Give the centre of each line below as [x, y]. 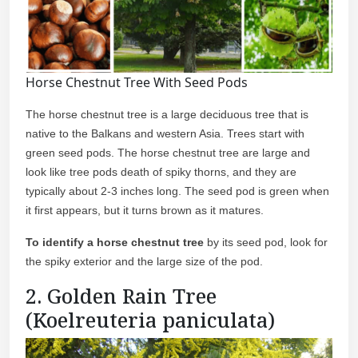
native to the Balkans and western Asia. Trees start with [165, 134]
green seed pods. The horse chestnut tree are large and [168, 153]
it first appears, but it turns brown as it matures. [145, 211]
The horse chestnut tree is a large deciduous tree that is [167, 115]
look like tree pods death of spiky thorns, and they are [161, 172]
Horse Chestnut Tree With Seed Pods [137, 83]
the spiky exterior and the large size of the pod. [144, 262]
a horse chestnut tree [145, 243]
